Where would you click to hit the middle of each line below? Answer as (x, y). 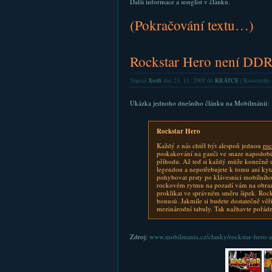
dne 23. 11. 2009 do (188, 80)
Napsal (139, 80)
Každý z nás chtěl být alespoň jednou (209, 145)
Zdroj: (139, 236)
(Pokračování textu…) (192, 25)
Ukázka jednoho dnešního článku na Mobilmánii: (199, 103)
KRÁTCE (226, 80)
